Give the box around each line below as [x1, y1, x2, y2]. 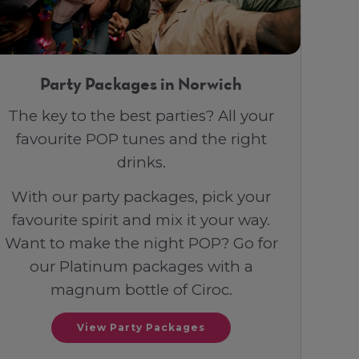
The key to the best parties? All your [8, 106, 274, 125]
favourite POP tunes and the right [15, 129, 267, 148]
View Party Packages [77, 321, 205, 334]
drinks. [116, 152, 166, 171]
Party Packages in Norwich [40, 78, 242, 94]
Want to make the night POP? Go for [4, 233, 278, 252]
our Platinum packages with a [29, 256, 253, 276]
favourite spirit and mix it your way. [12, 210, 270, 229]
